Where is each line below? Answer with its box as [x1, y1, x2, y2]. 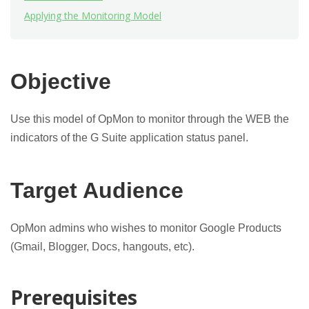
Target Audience [10, 178, 183, 203]
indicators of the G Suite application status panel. [10, 132, 248, 143]
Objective [10, 69, 111, 94]
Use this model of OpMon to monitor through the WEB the [10, 113, 289, 125]
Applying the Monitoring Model [24, 9, 161, 22]
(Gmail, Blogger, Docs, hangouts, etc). [10, 241, 195, 252]
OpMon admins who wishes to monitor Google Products [10, 222, 281, 234]
